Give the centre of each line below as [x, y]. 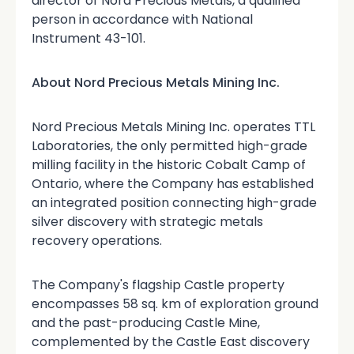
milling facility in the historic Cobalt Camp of [169, 164]
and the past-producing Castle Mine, [146, 322]
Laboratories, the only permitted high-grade [169, 145]
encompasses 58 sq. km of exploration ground [175, 303]
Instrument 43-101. [88, 38]
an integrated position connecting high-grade [174, 202]
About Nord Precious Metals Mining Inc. [156, 82]
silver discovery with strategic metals [147, 221]
